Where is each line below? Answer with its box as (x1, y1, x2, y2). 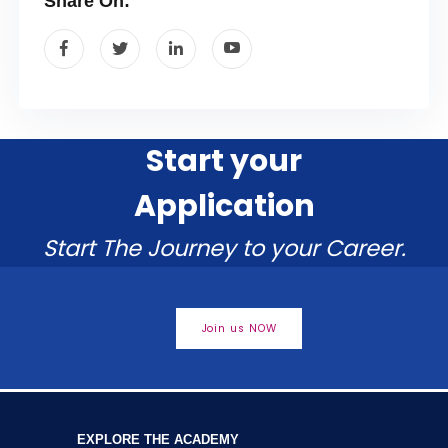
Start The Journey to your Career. (42, 232, 406, 265)
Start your (146, 140, 302, 183)
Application (133, 185, 315, 228)
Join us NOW (201, 320, 277, 336)
